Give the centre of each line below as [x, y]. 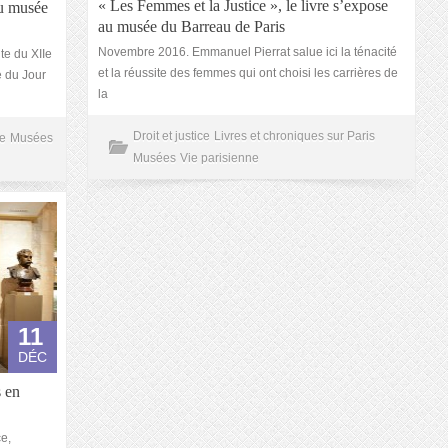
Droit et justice [171, 136]
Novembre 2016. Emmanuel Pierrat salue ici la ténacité [247, 52]
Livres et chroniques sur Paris [294, 136]
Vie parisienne [219, 158]
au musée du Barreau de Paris [191, 26]
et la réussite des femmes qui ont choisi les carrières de [248, 73]
